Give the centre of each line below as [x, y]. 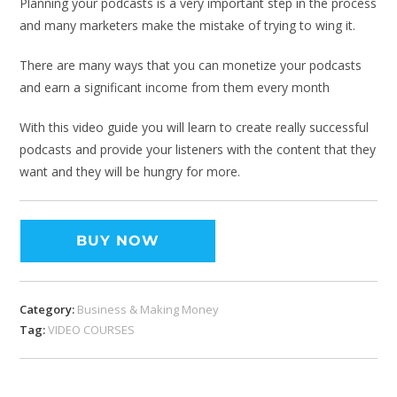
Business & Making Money [148, 310]
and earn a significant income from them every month [175, 88]
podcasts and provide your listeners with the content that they [198, 150]
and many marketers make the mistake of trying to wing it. [188, 26]
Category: [49, 310]
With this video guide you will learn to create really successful [195, 128]
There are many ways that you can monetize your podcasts [191, 66]
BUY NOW [118, 241]
